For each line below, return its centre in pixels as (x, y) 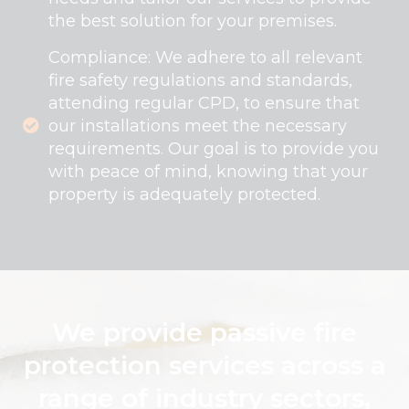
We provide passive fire (204, 332)
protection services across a (204, 365)
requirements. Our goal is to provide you (214, 148)
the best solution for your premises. (193, 21)
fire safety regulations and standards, (200, 80)
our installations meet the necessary (198, 126)
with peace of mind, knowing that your (208, 171)
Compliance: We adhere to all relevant (205, 57)
